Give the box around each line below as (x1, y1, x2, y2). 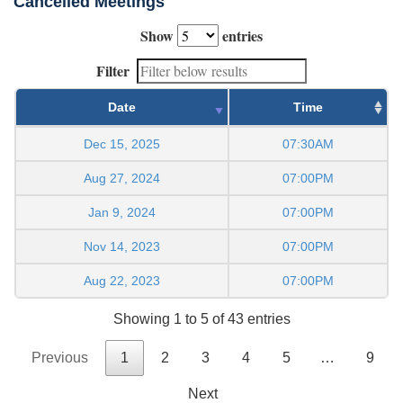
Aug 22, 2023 (84, 273, 160, 289)
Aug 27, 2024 (84, 171, 160, 186)
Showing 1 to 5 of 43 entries (112, 311, 291, 327)
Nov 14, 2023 (84, 239, 160, 255)
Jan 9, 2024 (88, 205, 156, 220)
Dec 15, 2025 (84, 137, 160, 152)
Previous (31, 350, 88, 366)
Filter (96, 60, 130, 82)
